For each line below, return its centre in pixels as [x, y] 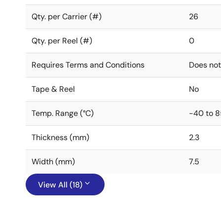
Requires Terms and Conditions [88, 65]
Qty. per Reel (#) [62, 41]
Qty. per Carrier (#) [67, 17]
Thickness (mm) [60, 137]
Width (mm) [53, 162]
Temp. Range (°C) [63, 113]
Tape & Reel [53, 89]
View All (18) [60, 185]
